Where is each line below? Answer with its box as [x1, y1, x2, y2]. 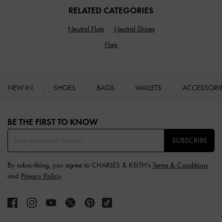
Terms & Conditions [153, 161, 208, 170]
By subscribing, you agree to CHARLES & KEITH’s [7, 161, 153, 170]
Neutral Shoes [113, 24, 155, 34]
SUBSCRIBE [171, 136, 207, 145]
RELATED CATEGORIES [68, 5, 154, 16]
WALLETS [135, 83, 164, 93]
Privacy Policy [21, 171, 60, 181]
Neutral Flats [67, 24, 104, 34]
